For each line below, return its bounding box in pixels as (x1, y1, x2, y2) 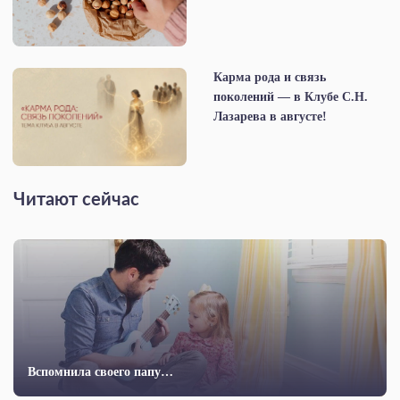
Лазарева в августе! (213, 110, 327, 124)
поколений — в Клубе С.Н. (213, 90, 368, 104)
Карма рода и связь (213, 71, 326, 85)
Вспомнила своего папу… (28, 365, 173, 379)
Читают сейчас (13, 191, 139, 210)
